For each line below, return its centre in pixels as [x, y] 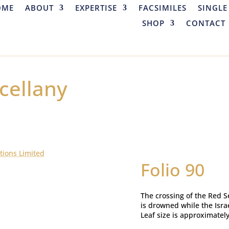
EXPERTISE [96, 8]
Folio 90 [172, 170]
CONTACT [205, 23]
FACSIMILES [163, 8]
